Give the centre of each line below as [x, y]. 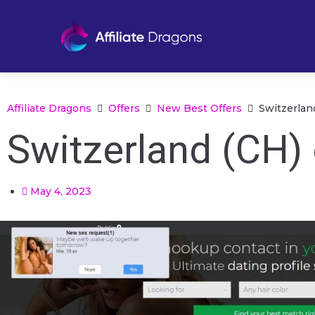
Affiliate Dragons [49, 108]
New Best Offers [199, 108]
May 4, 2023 [61, 191]
